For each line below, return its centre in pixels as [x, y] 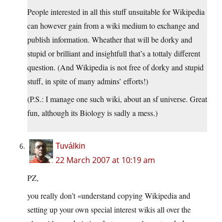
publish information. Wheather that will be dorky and [110, 40]
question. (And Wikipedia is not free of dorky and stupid [115, 67]
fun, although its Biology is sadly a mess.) [92, 113]
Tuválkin [70, 146]
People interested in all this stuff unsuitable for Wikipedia [116, 12]
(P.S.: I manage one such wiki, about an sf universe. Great [117, 99]
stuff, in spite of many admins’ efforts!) [88, 81]
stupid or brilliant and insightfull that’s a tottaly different [114, 54]
